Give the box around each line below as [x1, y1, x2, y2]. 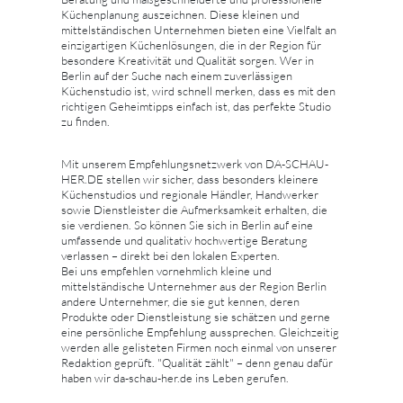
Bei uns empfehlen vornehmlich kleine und [61, 263, 272, 278]
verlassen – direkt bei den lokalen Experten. [61, 247, 280, 263]
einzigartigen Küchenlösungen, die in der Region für [61, 37, 321, 52]
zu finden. [61, 113, 110, 129]
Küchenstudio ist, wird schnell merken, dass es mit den [61, 83, 336, 98]
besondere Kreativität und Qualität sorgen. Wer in [61, 52, 314, 67]
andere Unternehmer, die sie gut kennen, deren [61, 293, 300, 309]
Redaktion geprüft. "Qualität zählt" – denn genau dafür [61, 354, 333, 370]
